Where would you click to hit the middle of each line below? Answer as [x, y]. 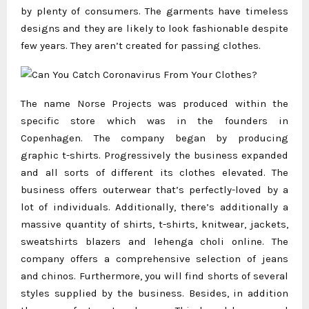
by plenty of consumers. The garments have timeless [154, 11]
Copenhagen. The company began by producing [154, 138]
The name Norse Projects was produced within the [154, 103]
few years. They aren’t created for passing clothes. [141, 45]
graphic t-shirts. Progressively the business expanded [154, 155]
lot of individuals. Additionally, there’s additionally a [154, 207]
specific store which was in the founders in [154, 120]
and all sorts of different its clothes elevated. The [154, 172]
